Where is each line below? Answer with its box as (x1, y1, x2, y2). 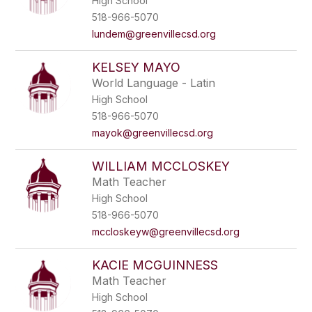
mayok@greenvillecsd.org (92, 127, 214, 139)
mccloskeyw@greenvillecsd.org (92, 226, 240, 237)
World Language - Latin (92, 76, 216, 90)
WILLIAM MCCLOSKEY (92, 159, 231, 173)
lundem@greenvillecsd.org (92, 28, 217, 40)
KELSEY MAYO (92, 60, 181, 75)
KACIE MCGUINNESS (92, 258, 219, 272)
